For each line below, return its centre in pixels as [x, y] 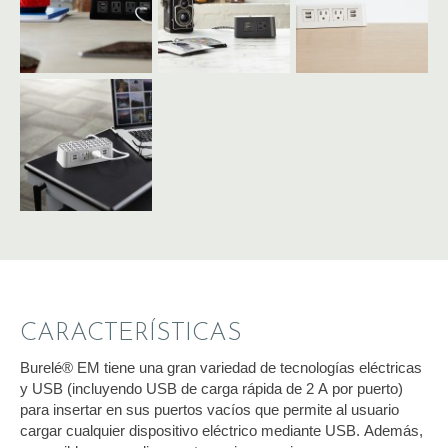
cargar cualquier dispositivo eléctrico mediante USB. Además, [221, 430]
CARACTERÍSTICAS [131, 333]
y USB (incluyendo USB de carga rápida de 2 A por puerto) [211, 388]
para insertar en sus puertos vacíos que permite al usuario [209, 409]
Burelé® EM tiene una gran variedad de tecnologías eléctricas [221, 367]
